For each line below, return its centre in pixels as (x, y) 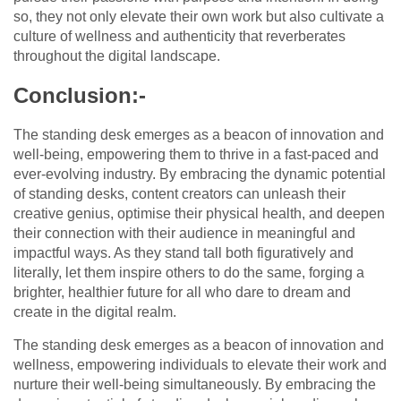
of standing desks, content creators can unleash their (179, 194)
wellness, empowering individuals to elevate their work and (200, 365)
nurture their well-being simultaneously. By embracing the (195, 385)
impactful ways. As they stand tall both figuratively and (183, 253)
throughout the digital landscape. (117, 56)
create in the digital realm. (95, 312)
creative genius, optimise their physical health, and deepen (199, 214)
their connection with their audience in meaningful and (184, 234)
